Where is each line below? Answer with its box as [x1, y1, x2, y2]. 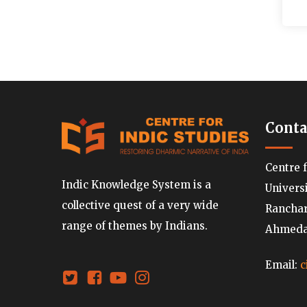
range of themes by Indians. [62, 219, 208, 232]
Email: [265, 258, 301, 272]
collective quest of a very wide [62, 198, 219, 212]
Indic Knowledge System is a [62, 177, 212, 191]
